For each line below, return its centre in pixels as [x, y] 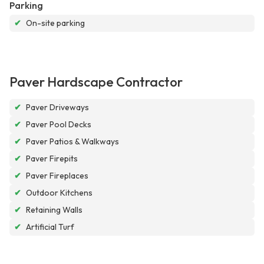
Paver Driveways [57, 108]
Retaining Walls [54, 210]
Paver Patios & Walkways [72, 142]
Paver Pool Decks [59, 125]
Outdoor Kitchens [59, 193]
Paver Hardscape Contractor [96, 82]
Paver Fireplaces [57, 176]
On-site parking [55, 23]
